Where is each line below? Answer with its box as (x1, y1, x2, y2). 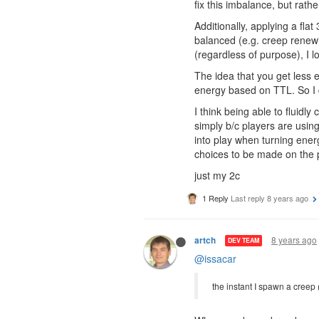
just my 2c (194, 167, 240, 182)
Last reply (231, 192, 267, 204)
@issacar (194, 251, 236, 266)
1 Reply (202, 192, 229, 204)
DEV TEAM (228, 236, 259, 246)
